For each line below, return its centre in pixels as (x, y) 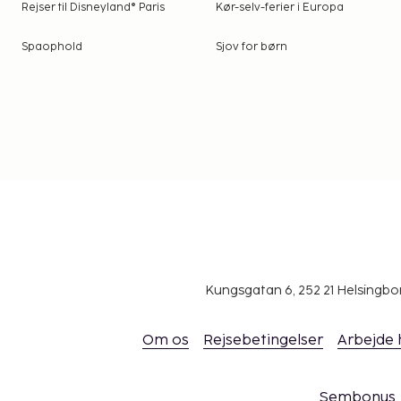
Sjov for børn (252, 47)
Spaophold (52, 47)
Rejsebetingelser (263, 340)
